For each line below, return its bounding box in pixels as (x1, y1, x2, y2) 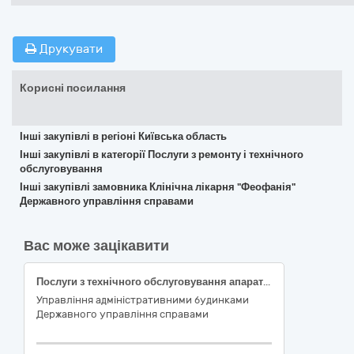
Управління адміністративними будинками (36, 294, 249, 306)
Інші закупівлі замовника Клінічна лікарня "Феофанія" (20, 181, 296, 193)
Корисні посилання (20, 81, 126, 95)
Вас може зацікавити (24, 237, 169, 254)
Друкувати (36, 42, 103, 56)
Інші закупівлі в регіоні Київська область (20, 130, 227, 142)
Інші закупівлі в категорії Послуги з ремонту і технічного (20, 149, 303, 160)
